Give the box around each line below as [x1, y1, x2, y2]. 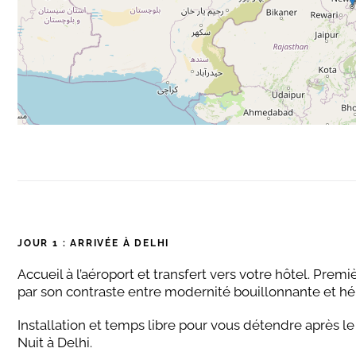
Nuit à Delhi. [17, 335, 92, 350]
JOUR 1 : [17, 238, 71, 249]
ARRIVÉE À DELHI [70, 238, 170, 249]
